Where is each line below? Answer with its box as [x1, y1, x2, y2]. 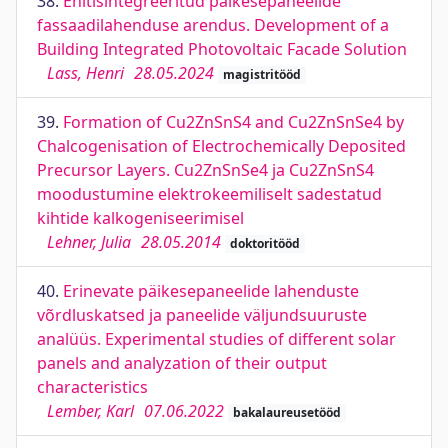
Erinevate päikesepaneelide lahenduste [63, 280, 359, 302]
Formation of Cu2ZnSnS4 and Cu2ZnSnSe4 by [63, 111, 404, 133]
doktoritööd [229, 235, 300, 252]
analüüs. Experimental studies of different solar [37, 328, 396, 350]
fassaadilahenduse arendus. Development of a [37, 14, 389, 36]
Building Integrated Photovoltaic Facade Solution [37, 38, 407, 60]
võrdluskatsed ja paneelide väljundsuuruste [37, 304, 367, 326]
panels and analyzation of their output [37, 352, 327, 374]
